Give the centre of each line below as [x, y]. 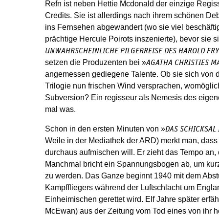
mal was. [61, 109]
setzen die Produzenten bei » [96, 62]
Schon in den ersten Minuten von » [105, 129]
